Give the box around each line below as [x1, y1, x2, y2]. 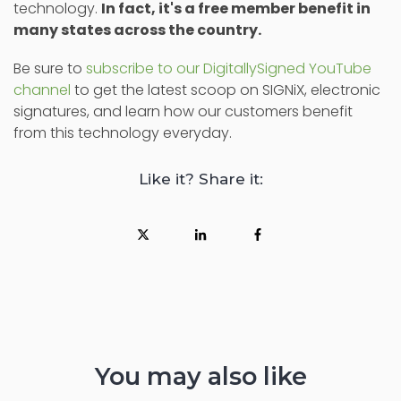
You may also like [94, 362, 307, 392]
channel [13, 80, 71, 101]
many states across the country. [13, 19, 261, 40]
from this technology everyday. [13, 123, 232, 144]
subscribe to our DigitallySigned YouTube [86, 58, 371, 80]
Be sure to [13, 58, 86, 80]
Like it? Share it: [138, 170, 263, 189]
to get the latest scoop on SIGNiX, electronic [71, 80, 380, 101]
